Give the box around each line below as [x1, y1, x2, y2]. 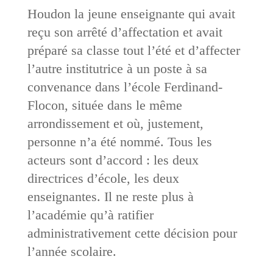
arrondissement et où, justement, [27, 115, 204, 131]
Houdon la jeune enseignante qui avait [27, 5, 235, 21]
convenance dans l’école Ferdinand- [27, 79, 222, 94]
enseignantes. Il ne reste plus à [27, 188, 194, 204]
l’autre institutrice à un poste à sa [27, 60, 207, 76]
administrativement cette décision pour [27, 225, 237, 241]
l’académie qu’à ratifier [27, 207, 154, 222]
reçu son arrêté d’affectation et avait [27, 24, 222, 40]
